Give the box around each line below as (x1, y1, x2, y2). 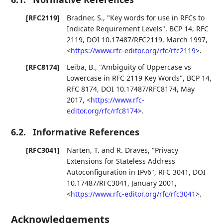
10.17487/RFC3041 (67, 178, 128, 188)
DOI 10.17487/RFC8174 (101, 84, 177, 94)
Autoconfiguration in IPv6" (67, 167, 155, 177)
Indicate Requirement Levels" (67, 24, 166, 33)
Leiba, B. (67, 62, 96, 72)
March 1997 (166, 35, 206, 44)
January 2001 (131, 178, 175, 188)
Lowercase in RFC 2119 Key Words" (67, 73, 183, 83)
